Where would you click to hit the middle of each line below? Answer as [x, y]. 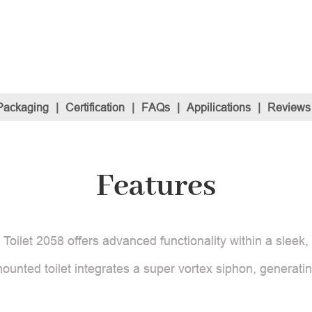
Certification [95, 107]
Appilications [219, 107]
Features [156, 187]
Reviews [289, 107]
